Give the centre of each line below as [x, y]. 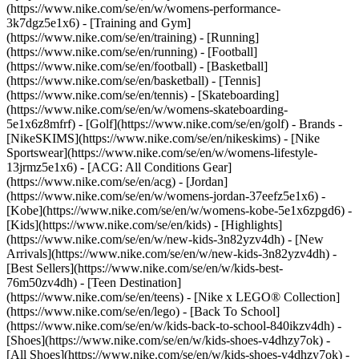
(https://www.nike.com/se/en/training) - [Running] [133, 37]
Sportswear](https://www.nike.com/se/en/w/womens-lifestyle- [162, 153]
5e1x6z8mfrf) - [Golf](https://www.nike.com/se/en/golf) [149, 124]
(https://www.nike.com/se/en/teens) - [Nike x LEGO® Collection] [173, 297]
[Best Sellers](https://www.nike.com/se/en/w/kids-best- [145, 268]
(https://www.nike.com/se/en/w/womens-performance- [143, 8]
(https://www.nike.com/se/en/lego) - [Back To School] [143, 311]
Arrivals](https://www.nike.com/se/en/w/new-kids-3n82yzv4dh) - [171, 254]
